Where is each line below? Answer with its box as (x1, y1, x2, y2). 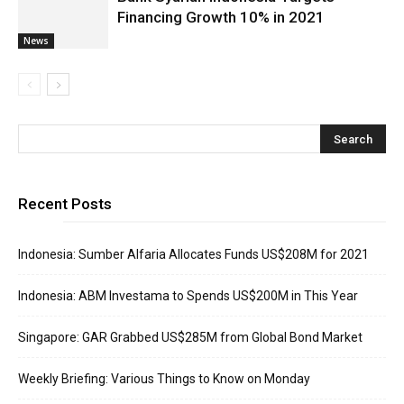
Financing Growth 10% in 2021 (117, 8, 325, 26)
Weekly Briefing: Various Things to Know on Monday (18, 372, 310, 386)
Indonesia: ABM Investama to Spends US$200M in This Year (18, 289, 358, 303)
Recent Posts (18, 195, 112, 213)
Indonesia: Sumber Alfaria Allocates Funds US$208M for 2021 (18, 247, 369, 262)
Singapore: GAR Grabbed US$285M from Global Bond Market (18, 330, 363, 344)
